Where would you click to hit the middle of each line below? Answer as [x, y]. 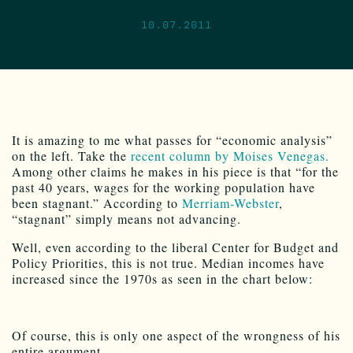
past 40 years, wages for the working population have [163, 187]
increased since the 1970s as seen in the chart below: [162, 278]
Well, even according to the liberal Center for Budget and [175, 247]
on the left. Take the [71, 155]
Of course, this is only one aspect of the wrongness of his [176, 335]
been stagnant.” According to [97, 203]
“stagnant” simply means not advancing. [126, 218]
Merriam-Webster [230, 203]
